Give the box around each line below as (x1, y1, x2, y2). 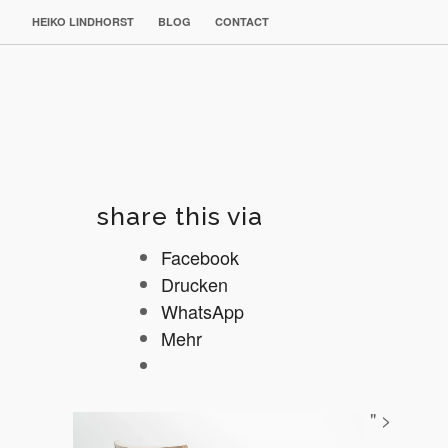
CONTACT (215, 14, 269, 29)
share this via (97, 201, 264, 231)
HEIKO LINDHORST (32, 14, 134, 29)
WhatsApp (161, 297, 245, 324)
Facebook (161, 243, 240, 270)
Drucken (161, 270, 229, 297)
